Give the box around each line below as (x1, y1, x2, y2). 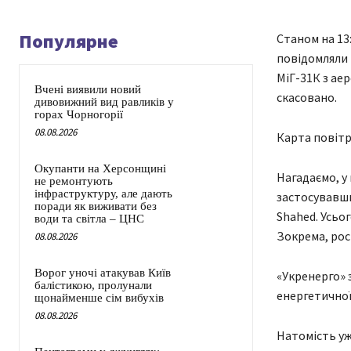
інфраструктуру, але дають (34, 187, 172, 201)
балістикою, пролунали (34, 279, 152, 292)
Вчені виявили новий (34, 83, 141, 96)
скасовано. (276, 89, 337, 106)
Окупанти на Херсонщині (34, 162, 166, 175)
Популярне (19, 29, 118, 54)
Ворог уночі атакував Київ (34, 266, 171, 280)
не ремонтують (34, 175, 113, 188)
